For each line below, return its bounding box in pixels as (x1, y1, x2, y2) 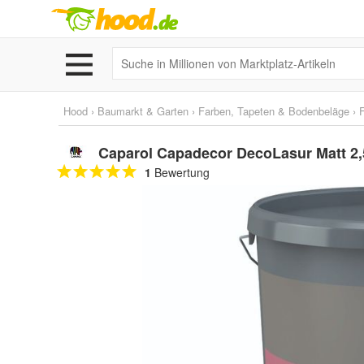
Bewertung (151, 164, 210, 180)
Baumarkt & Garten (97, 103, 188, 119)
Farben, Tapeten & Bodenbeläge (198, 103, 349, 119)
